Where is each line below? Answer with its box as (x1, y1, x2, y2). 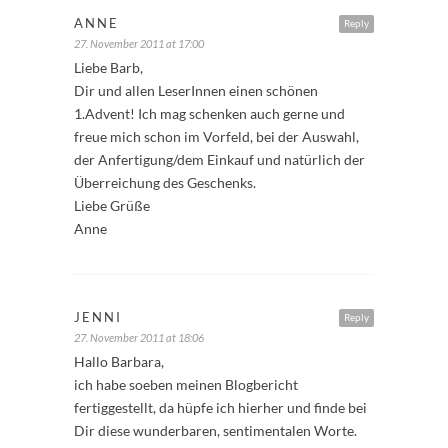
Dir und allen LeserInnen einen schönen (74, 81, 318, 99)
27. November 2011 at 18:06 (74, 330, 204, 344)
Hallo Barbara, (74, 352, 164, 370)
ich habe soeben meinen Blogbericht (74, 375, 298, 393)
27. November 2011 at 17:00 (74, 36, 204, 50)
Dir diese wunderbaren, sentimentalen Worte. (74, 421, 357, 439)
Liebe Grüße (74, 196, 150, 214)
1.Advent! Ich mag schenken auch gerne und (74, 104, 345, 122)
